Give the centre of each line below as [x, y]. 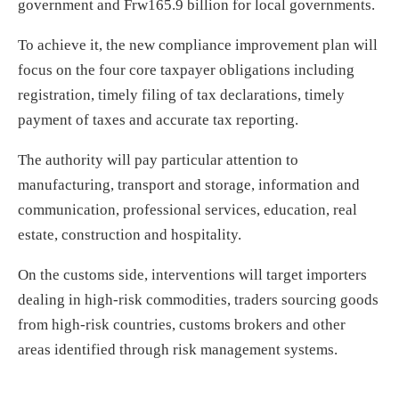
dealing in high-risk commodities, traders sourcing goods [198, 299]
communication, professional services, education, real [187, 209]
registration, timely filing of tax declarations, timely [181, 94]
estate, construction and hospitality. [130, 234]
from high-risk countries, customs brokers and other [182, 324]
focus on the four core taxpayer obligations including [186, 69]
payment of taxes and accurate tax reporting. [158, 119]
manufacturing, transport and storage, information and [189, 184]
